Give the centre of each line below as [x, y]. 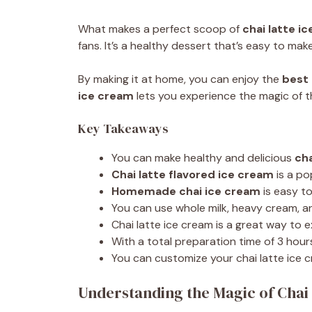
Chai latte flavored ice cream [193, 174]
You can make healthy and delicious [203, 158]
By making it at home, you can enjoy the [180, 79]
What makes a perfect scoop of [160, 29]
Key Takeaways [123, 128]
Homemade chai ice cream [186, 191]
